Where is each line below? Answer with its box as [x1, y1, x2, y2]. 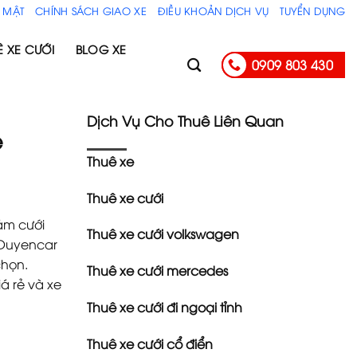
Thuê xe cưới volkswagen [86, 225, 239, 243]
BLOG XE [75, 41, 127, 57]
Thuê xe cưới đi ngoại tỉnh [86, 297, 242, 316]
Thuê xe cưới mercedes [86, 261, 228, 280]
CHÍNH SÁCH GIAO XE [35, 2, 147, 18]
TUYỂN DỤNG [280, 2, 345, 18]
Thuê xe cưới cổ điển [86, 334, 213, 352]
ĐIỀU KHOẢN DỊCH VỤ [157, 2, 269, 18]
